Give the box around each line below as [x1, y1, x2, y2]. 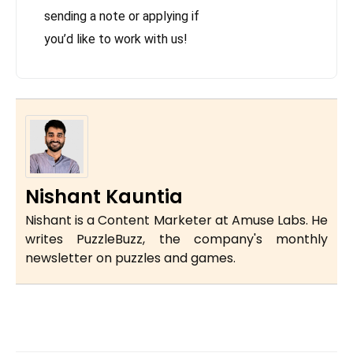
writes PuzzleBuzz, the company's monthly [25, 230, 328, 249]
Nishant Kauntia [25, 184, 183, 210]
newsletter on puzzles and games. [25, 249, 236, 268]
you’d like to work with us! [44, 32, 188, 47]
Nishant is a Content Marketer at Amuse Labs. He [25, 211, 328, 230]
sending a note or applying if [44, 9, 199, 24]
